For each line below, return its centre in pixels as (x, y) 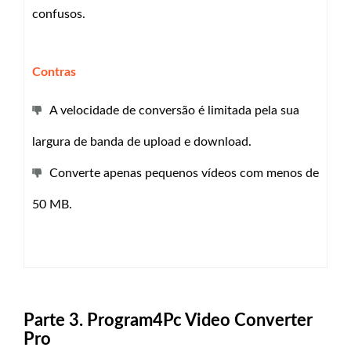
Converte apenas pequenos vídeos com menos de (184, 173)
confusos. (59, 14)
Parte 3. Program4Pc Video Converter (168, 320)
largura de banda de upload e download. (142, 141)
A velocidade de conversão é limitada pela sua (174, 110)
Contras (54, 72)
